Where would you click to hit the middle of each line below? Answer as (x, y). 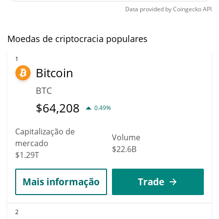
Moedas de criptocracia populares (77, 38)
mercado (32, 143)
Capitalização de (45, 131)
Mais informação (61, 181)
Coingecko (187, 9)
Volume (126, 137)
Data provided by (148, 9)
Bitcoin (55, 72)
